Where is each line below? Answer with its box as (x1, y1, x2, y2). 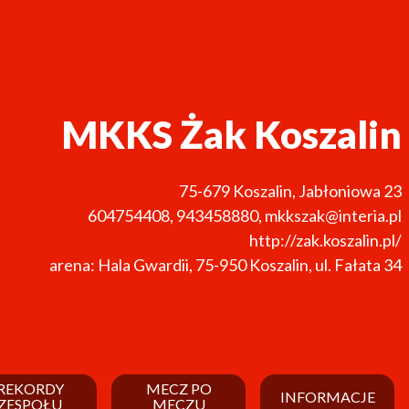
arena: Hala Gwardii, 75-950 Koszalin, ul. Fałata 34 (49, 254, 402, 275)
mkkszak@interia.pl (265, 204, 402, 225)
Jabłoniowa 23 (299, 180, 402, 201)
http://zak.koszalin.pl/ (249, 229, 402, 250)
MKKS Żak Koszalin (61, 110, 402, 157)
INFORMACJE (279, 387, 375, 405)
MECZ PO (145, 380, 212, 398)
